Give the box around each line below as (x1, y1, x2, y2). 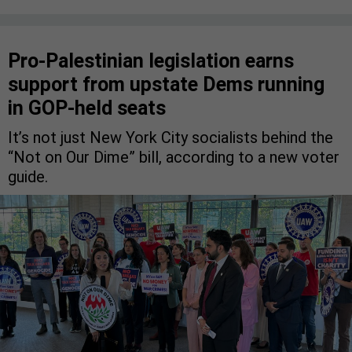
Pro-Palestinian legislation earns (8, 49, 294, 72)
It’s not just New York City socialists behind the (8, 127, 333, 147)
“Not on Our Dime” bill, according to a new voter (8, 147, 339, 167)
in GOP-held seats (8, 96, 166, 119)
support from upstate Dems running (8, 72, 324, 96)
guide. (8, 167, 48, 186)
